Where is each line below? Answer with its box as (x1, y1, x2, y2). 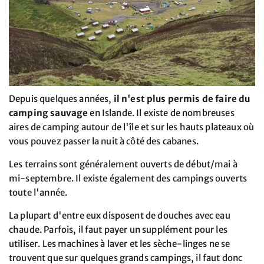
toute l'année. (9, 186, 68, 198)
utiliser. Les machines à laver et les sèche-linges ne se (9, 237, 230, 249)
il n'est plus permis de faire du (113, 93, 250, 104)
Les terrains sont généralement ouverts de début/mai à (9, 158, 237, 170)
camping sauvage (9, 107, 88, 118)
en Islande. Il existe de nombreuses (88, 107, 235, 118)
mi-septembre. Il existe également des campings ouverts (9, 172, 247, 184)
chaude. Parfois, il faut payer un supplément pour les (9, 223, 227, 235)
